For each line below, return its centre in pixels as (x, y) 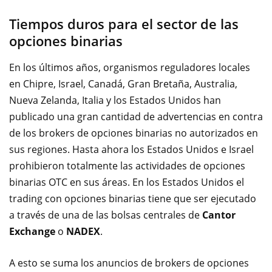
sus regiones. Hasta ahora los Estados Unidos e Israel (131, 149)
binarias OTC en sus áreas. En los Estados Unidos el (127, 182)
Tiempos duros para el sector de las (124, 23)
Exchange (32, 231)
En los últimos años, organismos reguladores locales (130, 67)
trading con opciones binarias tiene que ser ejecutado (133, 198)
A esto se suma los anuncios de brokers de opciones (129, 263)
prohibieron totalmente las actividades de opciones (127, 165)
